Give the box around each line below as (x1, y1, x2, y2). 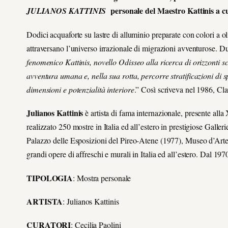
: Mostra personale (73, 172, 131, 183)
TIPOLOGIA (26, 172, 73, 184)
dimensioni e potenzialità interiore (26, 84, 134, 95)
